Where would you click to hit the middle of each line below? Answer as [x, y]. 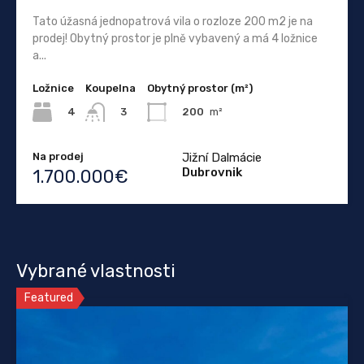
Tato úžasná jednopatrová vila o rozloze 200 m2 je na [173, 21]
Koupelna [110, 88]
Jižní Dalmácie [222, 158]
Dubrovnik [212, 173]
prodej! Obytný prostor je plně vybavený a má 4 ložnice [175, 38]
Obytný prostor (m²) [200, 88]
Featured [49, 298]
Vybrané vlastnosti [96, 271]
